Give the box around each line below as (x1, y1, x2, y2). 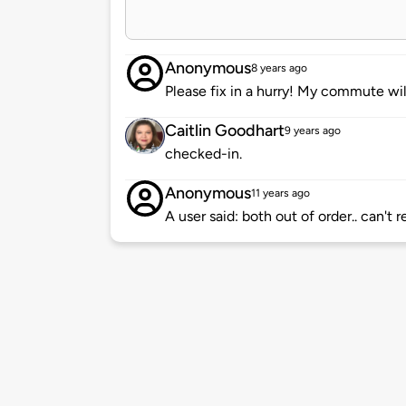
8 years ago (251, 62, 307, 75)
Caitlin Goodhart (165, 121, 285, 141)
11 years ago (251, 187, 310, 200)
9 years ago (285, 124, 341, 138)
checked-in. (165, 145, 242, 163)
